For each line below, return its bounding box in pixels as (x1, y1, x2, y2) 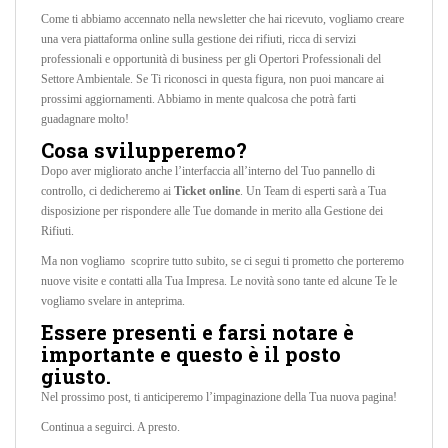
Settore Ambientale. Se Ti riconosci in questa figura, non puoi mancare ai (41, 72, 384, 87)
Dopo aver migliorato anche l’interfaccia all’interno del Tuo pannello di (41, 164, 375, 179)
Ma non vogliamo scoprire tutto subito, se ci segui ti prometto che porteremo (41, 254, 404, 269)
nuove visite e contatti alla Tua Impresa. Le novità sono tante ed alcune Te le (41, 274, 397, 289)
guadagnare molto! (41, 112, 129, 127)
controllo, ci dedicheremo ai (41, 184, 174, 199)
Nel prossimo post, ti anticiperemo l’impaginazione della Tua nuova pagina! (41, 390, 397, 405)
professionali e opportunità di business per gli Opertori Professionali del (41, 52, 381, 67)
